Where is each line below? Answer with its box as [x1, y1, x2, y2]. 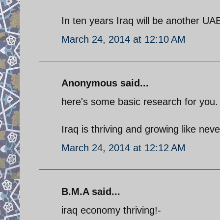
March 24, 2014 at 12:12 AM [61, 142, 186, 153]
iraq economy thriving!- [61, 204, 161, 216]
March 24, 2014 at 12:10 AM [61, 33, 186, 45]
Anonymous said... [61, 77, 149, 88]
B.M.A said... [61, 186, 120, 197]
